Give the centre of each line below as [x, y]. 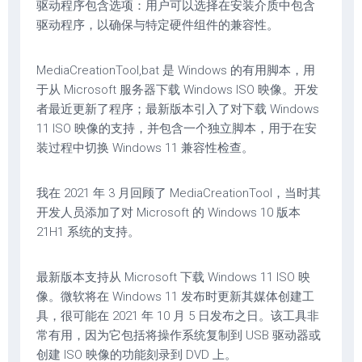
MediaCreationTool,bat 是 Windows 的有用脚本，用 [176, 70]
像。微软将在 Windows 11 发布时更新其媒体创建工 [175, 297]
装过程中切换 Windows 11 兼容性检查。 [145, 148]
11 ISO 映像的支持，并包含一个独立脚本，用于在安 [177, 128]
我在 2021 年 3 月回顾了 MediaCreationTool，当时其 [179, 193]
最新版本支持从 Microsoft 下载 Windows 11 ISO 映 [173, 277]
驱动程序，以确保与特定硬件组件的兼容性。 [158, 25]
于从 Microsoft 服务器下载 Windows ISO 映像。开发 [177, 90]
